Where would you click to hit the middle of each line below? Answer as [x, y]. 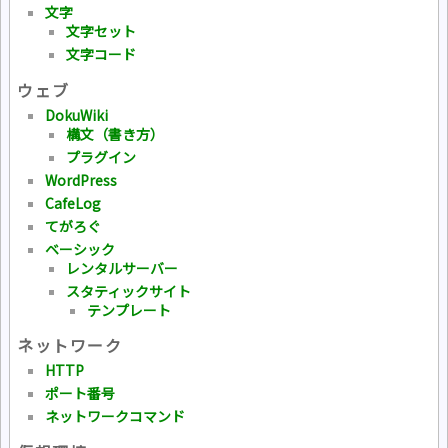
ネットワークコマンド [115, 416]
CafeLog [73, 202]
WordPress [81, 179]
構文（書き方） [115, 133]
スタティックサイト [128, 290]
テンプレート [129, 309]
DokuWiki [76, 114]
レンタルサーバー [122, 267]
